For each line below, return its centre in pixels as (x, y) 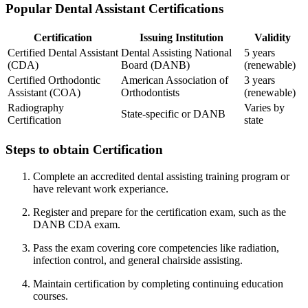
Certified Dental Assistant (63, 52)
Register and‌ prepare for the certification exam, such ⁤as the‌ (159, 212)
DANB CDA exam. (77, 224)
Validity (272, 37)
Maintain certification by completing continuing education (158, 283)
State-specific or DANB (173, 113)
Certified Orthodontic (54, 80)
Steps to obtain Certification (84, 149)
